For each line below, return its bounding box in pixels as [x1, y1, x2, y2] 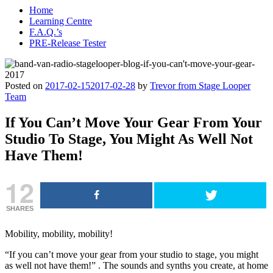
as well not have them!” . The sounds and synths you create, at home [5, 260, 268, 271]
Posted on [5, 80, 43, 91]
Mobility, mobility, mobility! [5, 228, 113, 239]
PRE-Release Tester [29, 38, 106, 48]
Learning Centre [29, 16, 92, 26]
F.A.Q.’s [29, 27, 62, 37]
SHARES [5, 204, 34, 212]
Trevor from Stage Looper [150, 80, 250, 91]
